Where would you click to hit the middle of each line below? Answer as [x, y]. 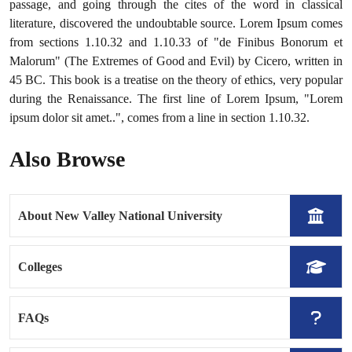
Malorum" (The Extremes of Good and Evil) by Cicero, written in [176, 61]
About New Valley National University [120, 216]
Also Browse [67, 159]
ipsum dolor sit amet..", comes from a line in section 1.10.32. [159, 117]
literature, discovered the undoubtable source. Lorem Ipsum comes [176, 23]
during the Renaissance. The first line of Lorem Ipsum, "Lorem [176, 99]
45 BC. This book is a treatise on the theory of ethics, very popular [176, 80]
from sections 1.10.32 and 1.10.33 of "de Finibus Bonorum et [176, 42]
